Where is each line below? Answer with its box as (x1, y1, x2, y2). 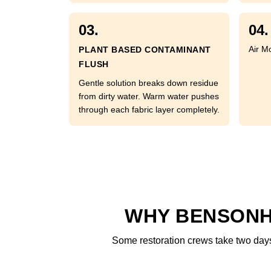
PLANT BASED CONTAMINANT (79, 45, 211, 54)
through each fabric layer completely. (79, 105, 220, 114)
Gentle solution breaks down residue (79, 78, 218, 88)
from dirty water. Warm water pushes (79, 91, 219, 101)
